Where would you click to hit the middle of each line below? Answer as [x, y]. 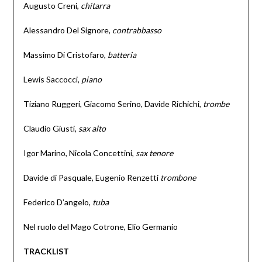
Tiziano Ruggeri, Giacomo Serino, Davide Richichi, [113, 104]
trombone [178, 178]
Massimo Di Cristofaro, [65, 55]
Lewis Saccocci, [52, 80]
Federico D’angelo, [58, 202]
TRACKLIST [46, 251]
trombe [216, 104]
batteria [122, 55]
